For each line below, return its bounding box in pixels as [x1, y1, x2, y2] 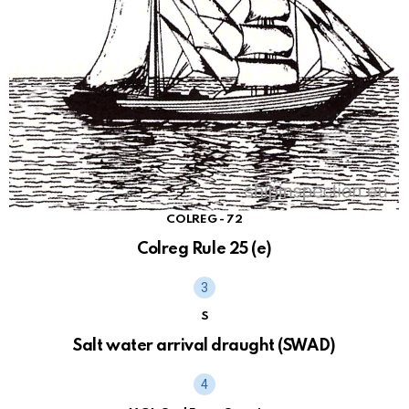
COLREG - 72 [166, 213, 243, 225]
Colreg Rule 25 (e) [137, 240, 272, 257]
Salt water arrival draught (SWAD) [73, 337, 336, 354]
